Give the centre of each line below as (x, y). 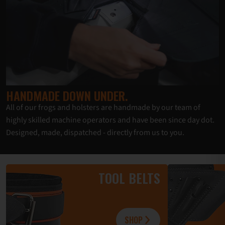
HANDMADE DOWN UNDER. (67, 96)
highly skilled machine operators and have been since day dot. (110, 120)
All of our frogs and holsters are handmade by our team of (103, 108)
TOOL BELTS (129, 178)
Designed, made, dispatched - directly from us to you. (95, 133)
